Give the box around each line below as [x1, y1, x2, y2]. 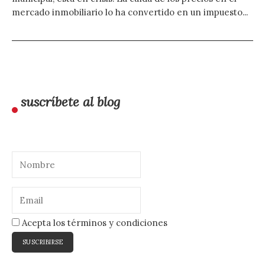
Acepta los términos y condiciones [20, 217, 167, 229]
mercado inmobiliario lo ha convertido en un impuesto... [12, 7, 248, 18]
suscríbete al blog [21, 93, 120, 111]
